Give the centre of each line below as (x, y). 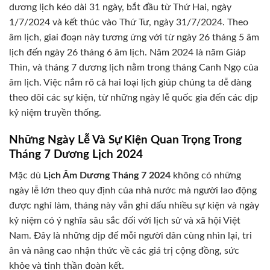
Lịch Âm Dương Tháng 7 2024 (107, 175)
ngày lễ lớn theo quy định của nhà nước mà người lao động (133, 190)
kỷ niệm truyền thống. (55, 113)
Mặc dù (26, 175)
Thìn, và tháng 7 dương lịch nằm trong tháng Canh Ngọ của (134, 68)
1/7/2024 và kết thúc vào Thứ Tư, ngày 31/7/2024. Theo (129, 23)
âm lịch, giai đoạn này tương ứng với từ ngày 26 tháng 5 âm (134, 38)
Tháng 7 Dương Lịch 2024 (76, 155)
